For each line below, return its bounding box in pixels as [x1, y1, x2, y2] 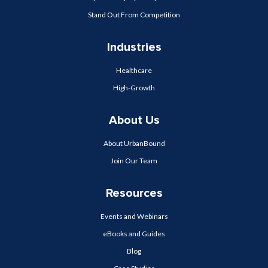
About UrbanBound [103, 139, 165, 148]
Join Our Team [111, 156, 157, 166]
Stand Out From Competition [88, 10, 180, 20]
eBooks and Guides [103, 229, 165, 239]
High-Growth [113, 83, 155, 93]
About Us [108, 113, 160, 128]
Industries [106, 40, 162, 55]
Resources [105, 186, 163, 201]
